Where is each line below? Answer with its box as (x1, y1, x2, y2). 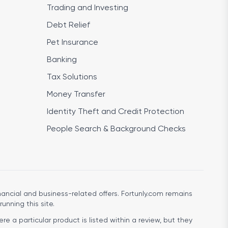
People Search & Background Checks (47, 125, 186, 133)
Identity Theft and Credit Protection (47, 108, 184, 116)
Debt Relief (47, 21, 90, 30)
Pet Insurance (47, 39, 98, 47)
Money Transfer (47, 91, 105, 99)
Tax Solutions (47, 73, 97, 81)
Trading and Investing (47, 4, 128, 12)
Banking (47, 56, 77, 64)
